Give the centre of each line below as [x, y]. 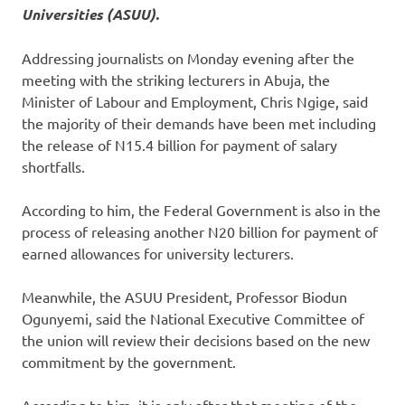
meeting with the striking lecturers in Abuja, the [176, 79]
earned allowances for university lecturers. [158, 253]
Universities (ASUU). [90, 14]
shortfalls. [53, 166]
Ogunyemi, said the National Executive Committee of [193, 318]
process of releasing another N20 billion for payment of [200, 231]
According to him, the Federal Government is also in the [201, 209]
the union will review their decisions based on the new [196, 339]
